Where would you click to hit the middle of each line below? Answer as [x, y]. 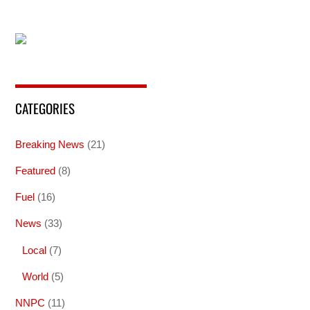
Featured [36, 171]
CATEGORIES [45, 108]
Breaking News [50, 144]
